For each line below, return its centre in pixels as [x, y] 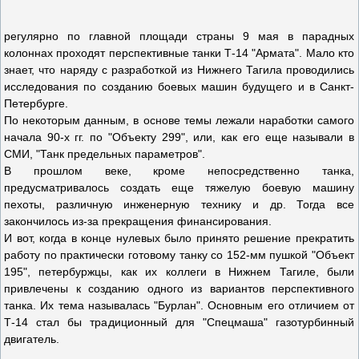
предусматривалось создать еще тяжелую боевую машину [179, 188]
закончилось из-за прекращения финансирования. [138, 221]
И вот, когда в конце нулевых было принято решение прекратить [179, 238]
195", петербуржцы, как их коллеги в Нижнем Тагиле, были [179, 272]
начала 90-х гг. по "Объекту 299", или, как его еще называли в [179, 137]
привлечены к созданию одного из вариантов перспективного [179, 288]
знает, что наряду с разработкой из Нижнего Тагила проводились [179, 70]
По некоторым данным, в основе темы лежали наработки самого [179, 120]
